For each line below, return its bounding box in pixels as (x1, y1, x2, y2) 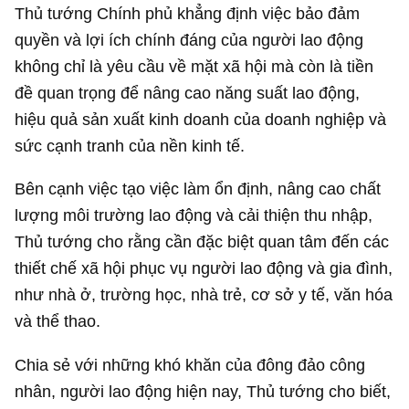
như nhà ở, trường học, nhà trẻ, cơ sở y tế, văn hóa (15, 285, 393, 305)
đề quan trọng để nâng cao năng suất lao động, (15, 82, 361, 102)
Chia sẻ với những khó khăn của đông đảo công (15, 354, 366, 374)
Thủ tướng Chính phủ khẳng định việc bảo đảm (15, 3, 361, 23)
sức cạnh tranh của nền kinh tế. (15, 135, 246, 155)
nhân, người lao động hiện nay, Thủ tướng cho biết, (15, 381, 392, 401)
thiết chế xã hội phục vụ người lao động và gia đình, (15, 258, 393, 278)
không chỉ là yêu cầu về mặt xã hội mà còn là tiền (15, 56, 374, 76)
